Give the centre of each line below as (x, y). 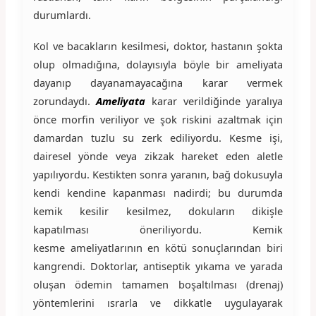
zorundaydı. (65, 101)
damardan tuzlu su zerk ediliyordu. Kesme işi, (158, 137)
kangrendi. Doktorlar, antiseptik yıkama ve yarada (158, 266)
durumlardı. (62, 14)
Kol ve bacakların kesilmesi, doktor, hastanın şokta (158, 45)
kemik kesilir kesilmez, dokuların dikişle (158, 211)
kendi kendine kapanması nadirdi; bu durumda (158, 192)
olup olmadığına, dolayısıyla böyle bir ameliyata (158, 64)
